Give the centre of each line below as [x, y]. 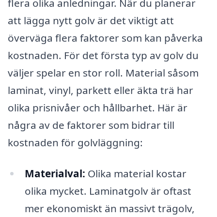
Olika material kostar [136, 173]
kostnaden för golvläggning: [75, 142]
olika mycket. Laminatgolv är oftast [108, 191]
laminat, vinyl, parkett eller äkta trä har [101, 90]
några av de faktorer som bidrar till [91, 125]
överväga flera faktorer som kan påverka [105, 38]
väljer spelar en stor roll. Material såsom [103, 72]
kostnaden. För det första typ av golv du [103, 55]
